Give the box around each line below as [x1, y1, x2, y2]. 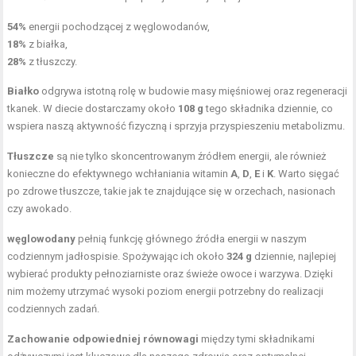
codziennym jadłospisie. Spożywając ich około [7, 250, 227, 263]
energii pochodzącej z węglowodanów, [26, 21, 211, 33]
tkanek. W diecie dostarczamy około [7, 103, 179, 115]
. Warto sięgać [273, 168, 340, 180]
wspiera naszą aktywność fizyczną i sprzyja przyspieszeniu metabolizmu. [7, 120, 346, 133]
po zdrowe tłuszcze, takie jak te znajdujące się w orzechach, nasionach [7, 185, 336, 198]
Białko [7, 85, 40, 98]
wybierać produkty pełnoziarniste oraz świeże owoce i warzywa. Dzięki [7, 268, 334, 281]
